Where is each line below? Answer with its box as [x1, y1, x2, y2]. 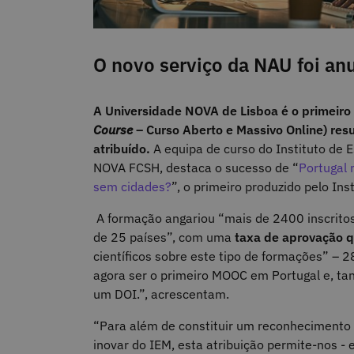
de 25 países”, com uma [93, 229, 235, 246]
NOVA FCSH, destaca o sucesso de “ [93, 160, 299, 176]
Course [93, 122, 133, 138]
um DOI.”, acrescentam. [93, 286, 232, 303]
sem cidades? [93, 179, 171, 195]
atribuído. [93, 141, 150, 157]
